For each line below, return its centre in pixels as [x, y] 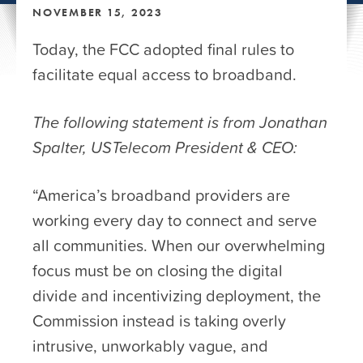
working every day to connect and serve [175, 220]
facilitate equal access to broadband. [164, 74]
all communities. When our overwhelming [179, 245]
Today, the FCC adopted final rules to [163, 49]
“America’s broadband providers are [161, 195]
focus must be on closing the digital [158, 270]
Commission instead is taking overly [159, 320]
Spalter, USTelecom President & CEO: [165, 147]
